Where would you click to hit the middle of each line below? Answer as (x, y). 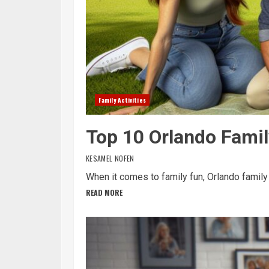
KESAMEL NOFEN (110, 158)
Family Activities (122, 100)
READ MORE (104, 192)
